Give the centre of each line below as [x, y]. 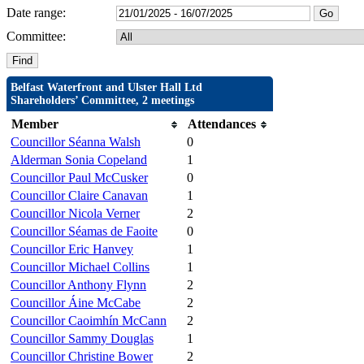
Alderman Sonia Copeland [79, 160]
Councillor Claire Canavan [79, 196]
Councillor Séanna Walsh [76, 142]
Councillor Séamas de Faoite [84, 232]
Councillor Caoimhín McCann [89, 321]
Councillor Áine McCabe [76, 303]
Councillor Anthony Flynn [78, 285]
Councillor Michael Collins [80, 267]
